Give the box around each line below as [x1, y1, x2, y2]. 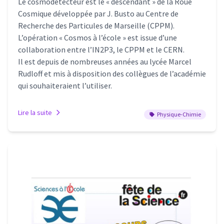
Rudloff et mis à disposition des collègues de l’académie [18, 68, 206, 79]
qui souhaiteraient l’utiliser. [18, 80, 112, 91]
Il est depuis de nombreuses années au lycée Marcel [18, 56, 191, 67]
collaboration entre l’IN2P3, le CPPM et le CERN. [18, 44, 184, 55]
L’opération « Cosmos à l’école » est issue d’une [18, 32, 177, 43]
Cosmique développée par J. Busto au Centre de [18, 8, 178, 19]
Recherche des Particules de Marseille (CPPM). [18, 20, 174, 31]
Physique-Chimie [157, 110, 201, 118]
